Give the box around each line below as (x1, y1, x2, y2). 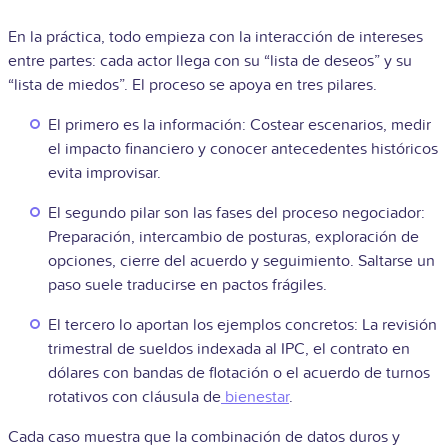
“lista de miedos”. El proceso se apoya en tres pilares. (8, 75, 381, 96)
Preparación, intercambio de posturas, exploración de (48, 227, 419, 248)
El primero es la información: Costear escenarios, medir (48, 115, 431, 136)
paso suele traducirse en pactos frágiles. (48, 275, 331, 296)
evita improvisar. (48, 163, 165, 184)
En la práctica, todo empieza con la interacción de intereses (8, 27, 423, 48)
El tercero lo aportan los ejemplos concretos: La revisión (48, 315, 437, 336)
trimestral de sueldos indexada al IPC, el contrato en (48, 339, 410, 360)
